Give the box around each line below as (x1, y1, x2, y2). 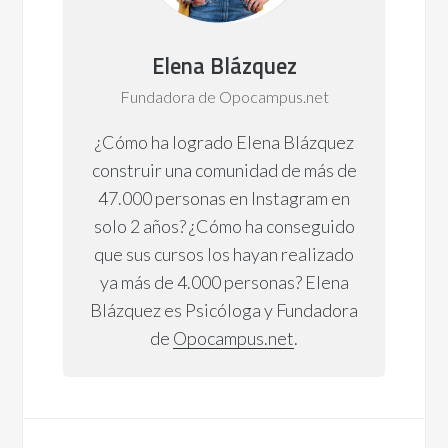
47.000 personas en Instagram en (98, 187, 350, 210)
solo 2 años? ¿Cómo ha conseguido (93, 215, 355, 238)
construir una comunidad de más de (91, 159, 357, 182)
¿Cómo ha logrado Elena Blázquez (94, 131, 354, 154)
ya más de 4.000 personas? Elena (99, 271, 349, 294)
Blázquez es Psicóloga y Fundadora (90, 299, 358, 322)
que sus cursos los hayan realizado (94, 243, 354, 266)
